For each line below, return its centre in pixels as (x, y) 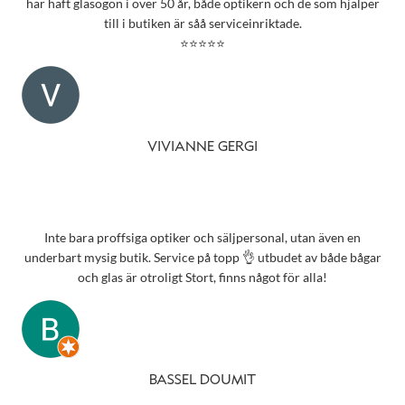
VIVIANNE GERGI (202, 147)
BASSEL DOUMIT (202, 381)
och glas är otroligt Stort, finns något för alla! (202, 277)
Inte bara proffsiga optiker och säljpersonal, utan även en (202, 237)
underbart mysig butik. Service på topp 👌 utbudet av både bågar (202, 257)
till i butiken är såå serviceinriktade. (202, 24)
